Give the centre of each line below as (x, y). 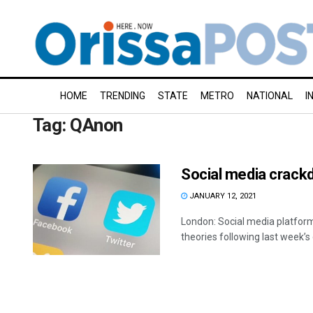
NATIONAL (270, 96)
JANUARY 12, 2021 (222, 196)
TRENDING (123, 96)
